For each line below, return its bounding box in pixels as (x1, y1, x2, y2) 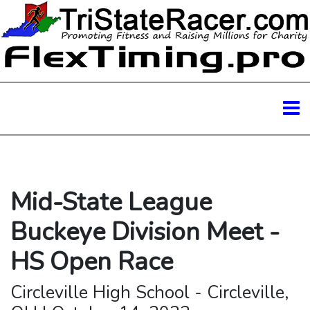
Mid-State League (10, 185, 212, 219)
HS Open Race (10, 244, 173, 279)
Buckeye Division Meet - (10, 215, 280, 249)
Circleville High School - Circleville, (10, 280, 289, 304)
